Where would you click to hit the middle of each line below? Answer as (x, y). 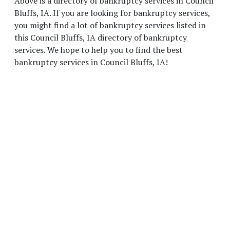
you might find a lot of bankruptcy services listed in (110, 25)
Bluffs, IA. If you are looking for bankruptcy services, (112, 13)
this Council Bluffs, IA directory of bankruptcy (101, 37)
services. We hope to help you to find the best (99, 50)
